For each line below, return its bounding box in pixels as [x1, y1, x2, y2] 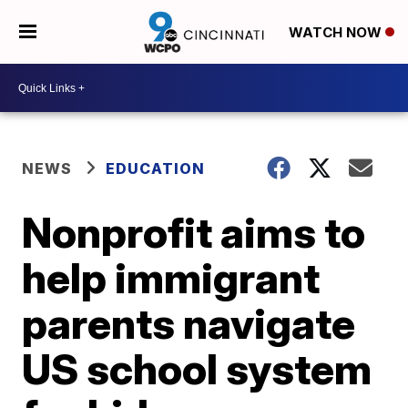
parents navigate [22, 298, 356, 349]
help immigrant [22, 252, 321, 303]
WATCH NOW [288, 24, 385, 42]
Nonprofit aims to [22, 207, 366, 258]
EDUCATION [106, 159, 206, 178]
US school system [22, 343, 372, 394]
